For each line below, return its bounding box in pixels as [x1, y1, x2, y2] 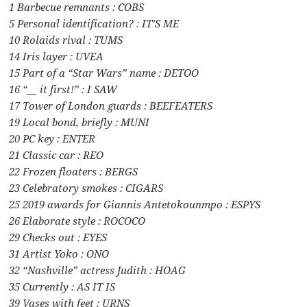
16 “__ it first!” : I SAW [9, 82, 118, 96]
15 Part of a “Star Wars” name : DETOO [9, 65, 199, 79]
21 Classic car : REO [9, 147, 104, 162]
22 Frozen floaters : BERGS [9, 164, 138, 178]
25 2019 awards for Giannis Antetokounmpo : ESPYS [9, 197, 261, 211]
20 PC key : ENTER [9, 131, 96, 145]
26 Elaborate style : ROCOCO [9, 213, 146, 228]
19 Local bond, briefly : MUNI [9, 114, 150, 129]
